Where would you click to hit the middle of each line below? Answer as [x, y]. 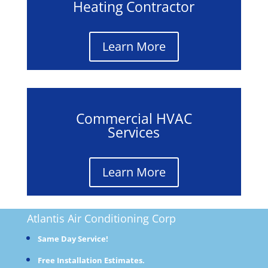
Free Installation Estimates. [91, 260]
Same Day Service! [73, 238]
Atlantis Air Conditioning [88, 218]
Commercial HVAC [134, 118]
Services [134, 132]
